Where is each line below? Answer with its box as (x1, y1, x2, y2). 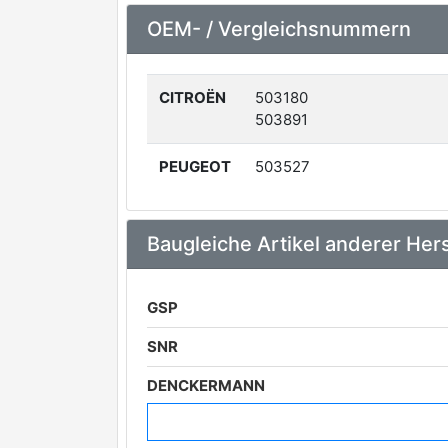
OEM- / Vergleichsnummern (147, 17, 411, 41)
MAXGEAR (147, 415, 223, 434)
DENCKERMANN (147, 376, 265, 395)
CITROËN (159, 88, 226, 107)
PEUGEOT (159, 157, 231, 176)
